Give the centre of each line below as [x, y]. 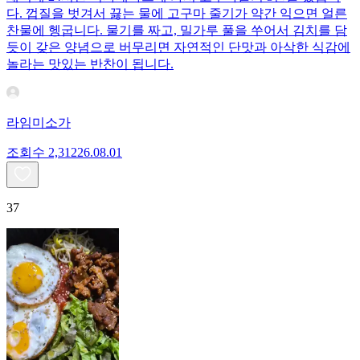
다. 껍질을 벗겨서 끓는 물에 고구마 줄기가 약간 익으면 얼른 [177, 13]
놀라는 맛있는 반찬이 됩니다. [90, 63]
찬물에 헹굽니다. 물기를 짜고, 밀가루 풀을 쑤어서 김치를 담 [177, 30]
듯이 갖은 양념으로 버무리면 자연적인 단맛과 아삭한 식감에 [178, 47]
